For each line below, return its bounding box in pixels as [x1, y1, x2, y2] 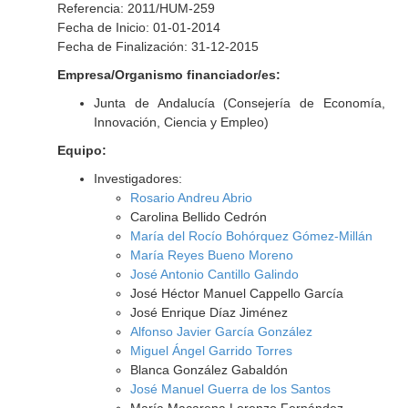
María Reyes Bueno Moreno [129, 248, 293, 262]
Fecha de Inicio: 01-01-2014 [56, 20, 220, 35]
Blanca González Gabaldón [129, 362, 288, 377]
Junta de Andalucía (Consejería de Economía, [93, 96, 385, 110]
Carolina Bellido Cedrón [129, 209, 267, 224]
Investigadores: [93, 171, 182, 186]
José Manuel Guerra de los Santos [129, 382, 331, 396]
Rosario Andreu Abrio [129, 190, 252, 205]
